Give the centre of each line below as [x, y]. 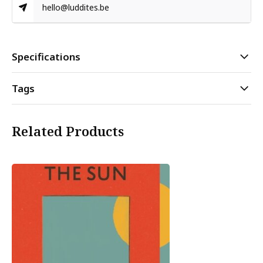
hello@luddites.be [76, 7]
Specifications [46, 57]
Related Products [68, 131]
